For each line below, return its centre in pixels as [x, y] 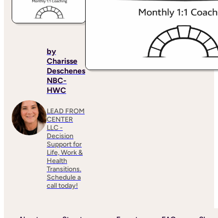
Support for [64, 144]
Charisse [62, 61]
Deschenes [66, 71]
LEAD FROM [66, 111]
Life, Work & [65, 152]
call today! [62, 185]
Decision [60, 136]
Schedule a [64, 177]
